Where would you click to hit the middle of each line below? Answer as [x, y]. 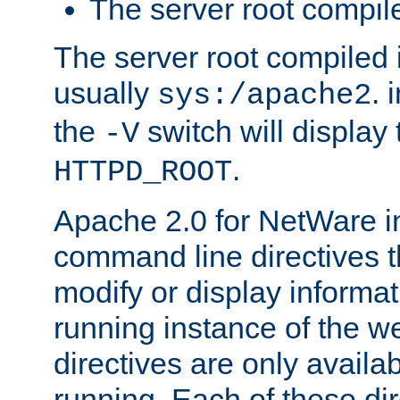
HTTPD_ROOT [143, 172]
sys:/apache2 [264, 95]
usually [105, 92]
